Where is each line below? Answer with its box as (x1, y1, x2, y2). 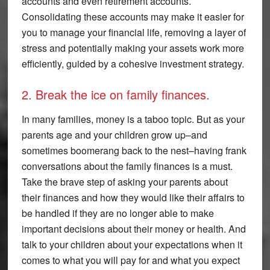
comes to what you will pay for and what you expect (21, 253, 240, 267)
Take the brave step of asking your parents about (21, 174, 228, 189)
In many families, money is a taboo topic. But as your (21, 111, 245, 126)
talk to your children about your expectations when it (21, 237, 242, 251)
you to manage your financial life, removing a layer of (21, 25, 246, 39)
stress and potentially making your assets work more (21, 40, 244, 55)
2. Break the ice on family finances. (21, 85, 210, 103)
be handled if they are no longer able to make (21, 206, 214, 220)
